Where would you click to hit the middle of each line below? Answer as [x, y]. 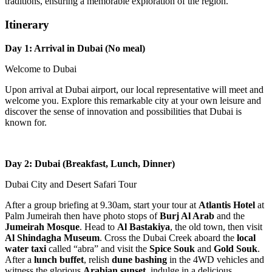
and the [229, 216]
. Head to [98, 226]
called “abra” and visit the [98, 248]
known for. [26, 122]
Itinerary [27, 25]
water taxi [25, 248]
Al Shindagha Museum [52, 237]
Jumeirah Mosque [42, 226]
